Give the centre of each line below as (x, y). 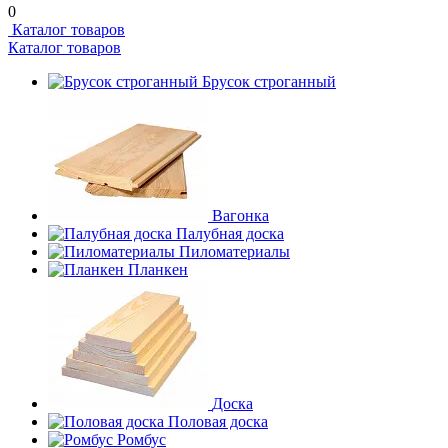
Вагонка (240, 215)
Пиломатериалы (234, 251)
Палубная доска (230, 233)
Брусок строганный (269, 81)
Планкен (158, 269)
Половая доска (218, 421)
